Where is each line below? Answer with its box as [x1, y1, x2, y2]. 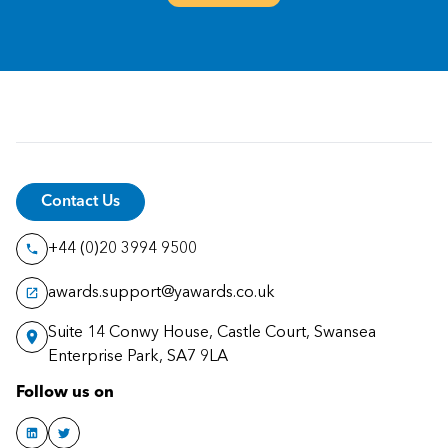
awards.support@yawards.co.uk [48, 285, 275, 301]
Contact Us [41, 194, 120, 210]
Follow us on [16, 385, 114, 401]
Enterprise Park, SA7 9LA [48, 349, 228, 365]
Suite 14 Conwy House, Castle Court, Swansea [48, 325, 376, 341]
